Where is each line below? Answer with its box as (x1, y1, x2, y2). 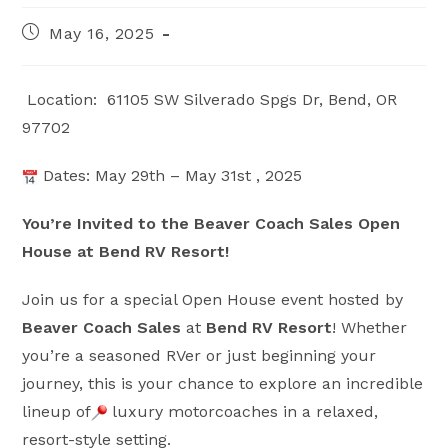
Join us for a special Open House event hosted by (22, 290, 404, 309)
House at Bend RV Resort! (22, 242, 230, 261)
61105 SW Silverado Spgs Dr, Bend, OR (107, 90, 398, 109)
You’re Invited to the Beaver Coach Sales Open (22, 214, 401, 233)
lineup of (22, 402, 92, 421)
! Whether (332, 318, 408, 337)
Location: (22, 90, 103, 109)
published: (21, 42, 97, 58)
